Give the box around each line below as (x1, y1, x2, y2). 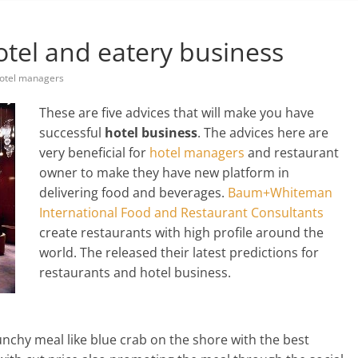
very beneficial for (39, 144, 149, 162)
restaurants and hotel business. (39, 264, 231, 282)
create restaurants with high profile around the (39, 224, 324, 242)
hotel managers (149, 144, 245, 162)
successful (39, 124, 105, 142)
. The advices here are (197, 124, 328, 142)
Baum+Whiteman (225, 184, 332, 202)
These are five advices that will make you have (39, 104, 314, 122)
